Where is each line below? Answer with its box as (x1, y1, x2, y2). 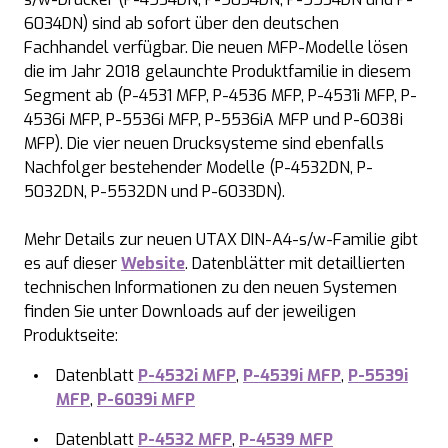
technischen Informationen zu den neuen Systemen (24, 277, 397, 298)
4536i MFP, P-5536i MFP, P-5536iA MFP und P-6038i (24, 109, 403, 130)
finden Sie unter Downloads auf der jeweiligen (24, 301, 356, 322)
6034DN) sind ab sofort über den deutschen (24, 13, 339, 34)
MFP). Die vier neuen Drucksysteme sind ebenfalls (24, 133, 384, 154)
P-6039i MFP (97, 389, 195, 410)
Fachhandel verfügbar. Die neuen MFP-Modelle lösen (24, 37, 408, 58)
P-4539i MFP (243, 365, 341, 386)
